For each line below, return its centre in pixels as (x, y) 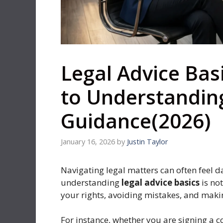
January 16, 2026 (88, 141)
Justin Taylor (148, 141)
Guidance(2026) (136, 120)
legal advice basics (161, 182)
